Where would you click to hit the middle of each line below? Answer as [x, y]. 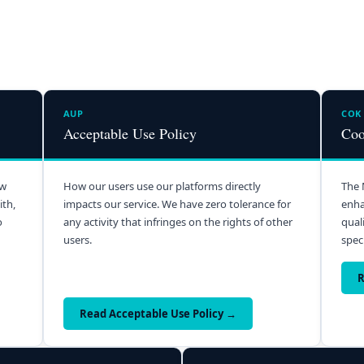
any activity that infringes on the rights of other [178, 221]
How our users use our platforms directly [162, 186]
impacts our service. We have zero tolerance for [177, 204]
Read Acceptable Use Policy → [158, 313]
